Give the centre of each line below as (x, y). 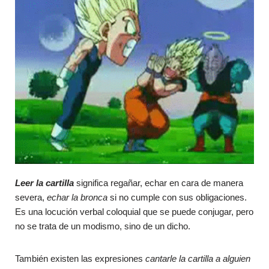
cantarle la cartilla (179, 258)
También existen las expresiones (80, 258)
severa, (31, 197)
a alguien (233, 258)
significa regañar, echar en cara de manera (159, 183)
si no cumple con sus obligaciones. (177, 197)
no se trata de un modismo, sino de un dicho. (103, 226)
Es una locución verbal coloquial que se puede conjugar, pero (134, 211)
